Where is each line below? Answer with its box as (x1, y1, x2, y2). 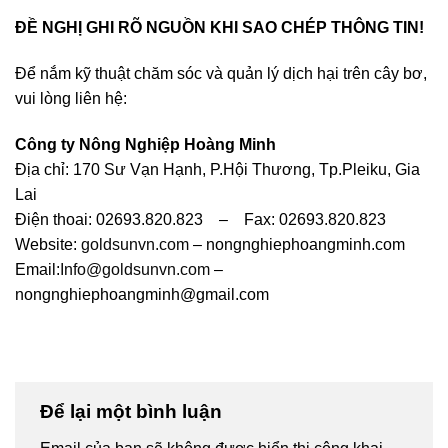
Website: (15, 235, 81, 253)
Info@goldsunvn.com (60, 260, 210, 278)
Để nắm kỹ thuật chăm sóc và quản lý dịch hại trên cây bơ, (15, 64, 427, 82)
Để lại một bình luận (40, 400, 227, 422)
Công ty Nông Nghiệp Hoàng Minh (15, 135, 276, 153)
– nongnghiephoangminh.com (189, 235, 405, 253)
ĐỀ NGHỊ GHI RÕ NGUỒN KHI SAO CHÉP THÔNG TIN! (15, 19, 424, 37)
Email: (15, 260, 60, 278)
